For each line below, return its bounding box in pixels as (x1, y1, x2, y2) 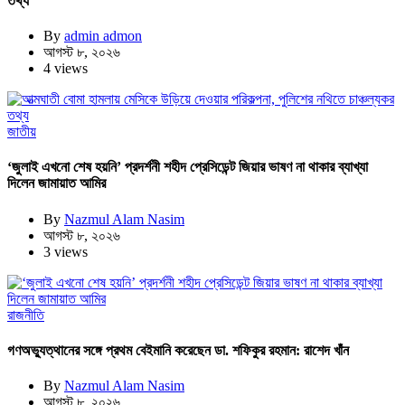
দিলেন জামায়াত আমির (7, 175, 106, 192)
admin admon (64, 28, 142, 44)
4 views (43, 61, 88, 77)
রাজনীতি (7, 306, 44, 323)
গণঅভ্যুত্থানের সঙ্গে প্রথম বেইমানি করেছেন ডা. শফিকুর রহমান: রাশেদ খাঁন (7, 342, 349, 358)
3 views (43, 243, 88, 259)
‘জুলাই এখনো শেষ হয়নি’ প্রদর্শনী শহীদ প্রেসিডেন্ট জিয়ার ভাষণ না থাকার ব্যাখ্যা (7, 159, 368, 175)
